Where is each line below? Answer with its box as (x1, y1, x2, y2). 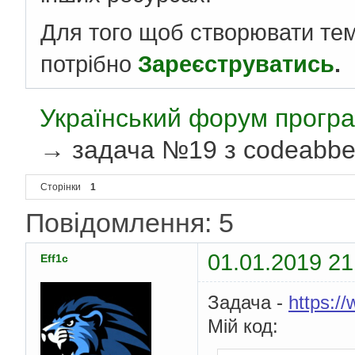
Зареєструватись (138, 51, 334, 78)
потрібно (40, 51, 138, 78)
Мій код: (208, 315, 278, 337)
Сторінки (40, 181, 81, 193)
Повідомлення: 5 (25, 208, 234, 239)
